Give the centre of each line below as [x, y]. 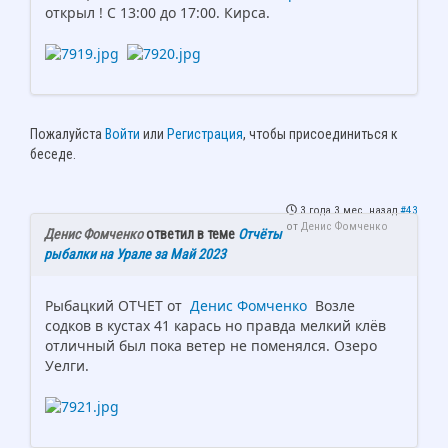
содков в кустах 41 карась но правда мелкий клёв [215, 325]
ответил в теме [190, 233]
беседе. [53, 153]
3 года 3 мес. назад [348, 210]
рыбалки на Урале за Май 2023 [135, 253]
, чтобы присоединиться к [320, 133]
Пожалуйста [67, 133]
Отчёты [260, 233]
